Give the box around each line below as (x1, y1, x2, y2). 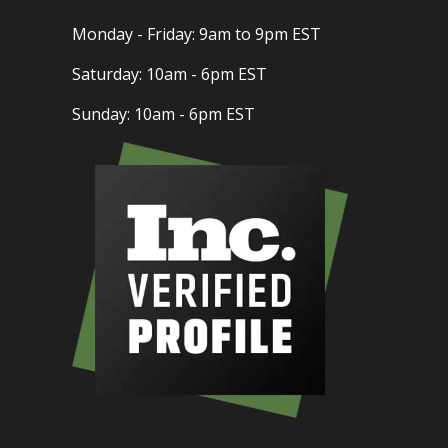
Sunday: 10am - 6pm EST (72, 103, 255, 126)
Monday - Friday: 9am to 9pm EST (72, 23, 321, 46)
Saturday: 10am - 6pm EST (72, 63, 267, 86)
